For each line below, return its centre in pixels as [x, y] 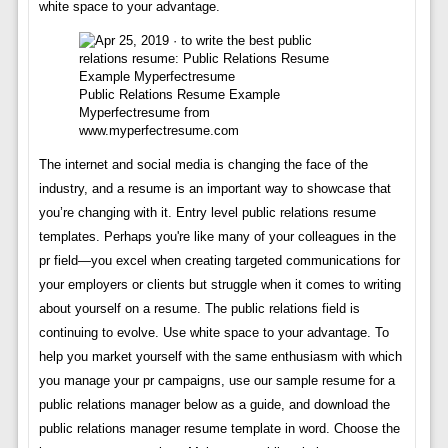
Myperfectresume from [144, 112]
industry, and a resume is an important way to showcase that [214, 188]
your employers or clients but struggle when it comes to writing [219, 284]
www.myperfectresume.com [158, 130]
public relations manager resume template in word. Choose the [219, 428]
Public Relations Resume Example [179, 94]
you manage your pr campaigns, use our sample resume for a [216, 380]
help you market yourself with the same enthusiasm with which [220, 356]
